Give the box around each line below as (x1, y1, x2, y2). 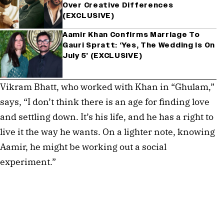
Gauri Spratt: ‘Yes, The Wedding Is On (62, 40, 215, 50)
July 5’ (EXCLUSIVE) (62, 50, 142, 60)
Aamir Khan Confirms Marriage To (62, 29, 200, 39)
